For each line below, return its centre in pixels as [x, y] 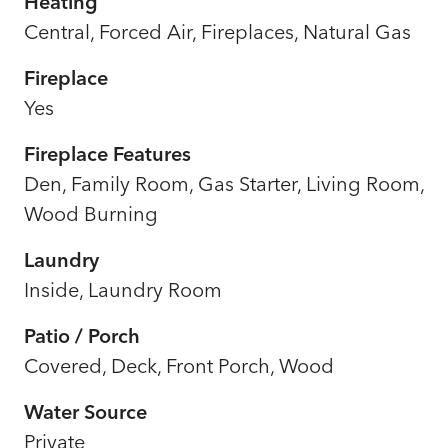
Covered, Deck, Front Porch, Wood [179, 365]
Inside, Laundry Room [123, 289]
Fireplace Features [107, 153]
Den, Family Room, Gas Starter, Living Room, [224, 183]
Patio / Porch [82, 335]
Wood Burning [91, 213]
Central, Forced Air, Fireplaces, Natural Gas [217, 31]
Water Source [85, 411]
